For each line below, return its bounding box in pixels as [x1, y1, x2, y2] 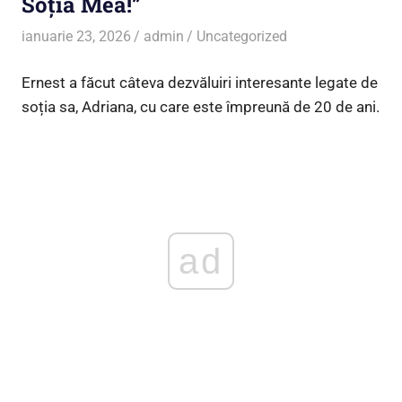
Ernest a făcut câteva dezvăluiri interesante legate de [22, 73, 378, 92]
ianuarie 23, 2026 [22, 28, 131, 46]
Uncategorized [197, 28, 288, 46]
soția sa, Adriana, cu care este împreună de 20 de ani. [22, 97, 380, 116]
